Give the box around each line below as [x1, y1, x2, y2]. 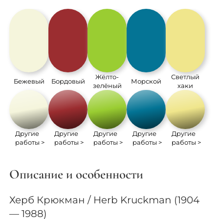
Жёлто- [95, 72, 119, 81]
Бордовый [51, 77, 85, 85]
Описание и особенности [9, 166, 144, 183]
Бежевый [13, 77, 44, 85]
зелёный [92, 81, 122, 89]
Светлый [171, 72, 200, 81]
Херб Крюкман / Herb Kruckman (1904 [9, 194, 200, 206]
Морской [131, 77, 162, 85]
